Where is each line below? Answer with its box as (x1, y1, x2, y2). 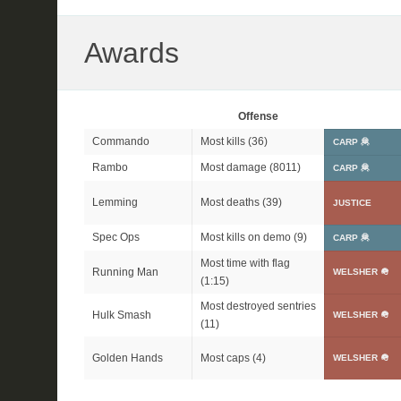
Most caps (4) (200, 352, 266, 364)
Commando (92, 135, 149, 148)
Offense (237, 110, 278, 123)
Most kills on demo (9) (200, 231, 307, 243)
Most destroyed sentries (200, 300, 316, 312)
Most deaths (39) (200, 196, 282, 209)
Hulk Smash (92, 309, 151, 321)
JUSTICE (333, 198, 371, 208)
